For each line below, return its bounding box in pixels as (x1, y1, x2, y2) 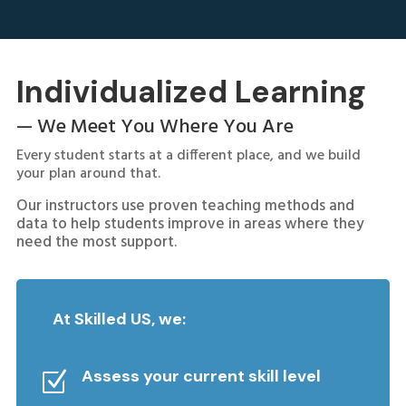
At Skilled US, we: (53, 308, 186, 330)
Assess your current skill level (82, 365, 321, 387)
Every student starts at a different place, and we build (15, 144, 361, 168)
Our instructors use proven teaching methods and (15, 194, 354, 218)
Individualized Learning (15, 72, 366, 112)
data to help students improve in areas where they (15, 212, 364, 237)
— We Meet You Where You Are (15, 111, 294, 143)
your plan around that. (15, 162, 160, 186)
